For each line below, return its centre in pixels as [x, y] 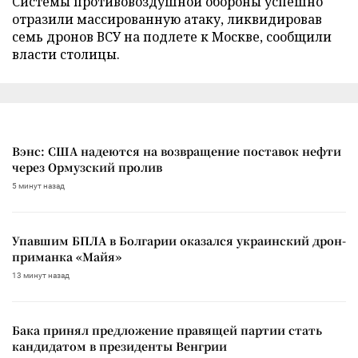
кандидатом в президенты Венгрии [119, 346]
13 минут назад [41, 275]
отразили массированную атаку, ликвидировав [167, 19]
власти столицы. [66, 54]
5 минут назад [38, 185]
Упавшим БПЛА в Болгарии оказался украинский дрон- [179, 240]
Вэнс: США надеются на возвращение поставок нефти [177, 151]
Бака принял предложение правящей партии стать [167, 330]
